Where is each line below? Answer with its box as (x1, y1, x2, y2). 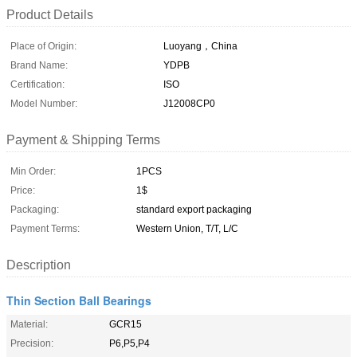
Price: (10, 184, 35, 196)
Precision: (10, 337, 53, 349)
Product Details (6, 7, 93, 22)
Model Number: (10, 97, 77, 109)
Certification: (10, 78, 65, 90)
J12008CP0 (163, 97, 215, 109)
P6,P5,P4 (109, 337, 150, 349)
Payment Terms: (10, 222, 80, 234)
